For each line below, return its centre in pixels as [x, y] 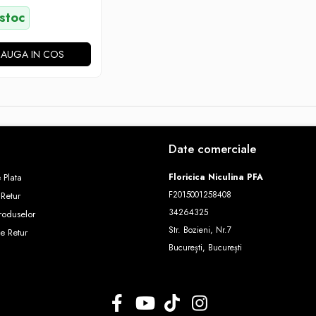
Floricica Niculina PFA [216, 177]
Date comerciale [212, 149]
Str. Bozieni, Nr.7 [200, 230]
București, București [205, 248]
